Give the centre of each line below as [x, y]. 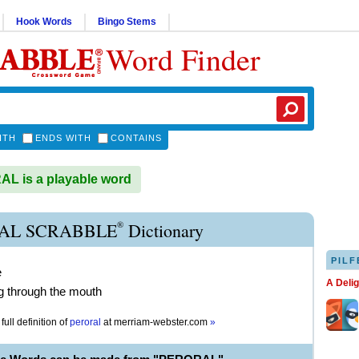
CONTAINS [136, 138]
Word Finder [183, 59]
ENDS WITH [63, 138]
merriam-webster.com [162, 322]
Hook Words [44, 22]
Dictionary [163, 230]
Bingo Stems [127, 22]
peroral [85, 322]
